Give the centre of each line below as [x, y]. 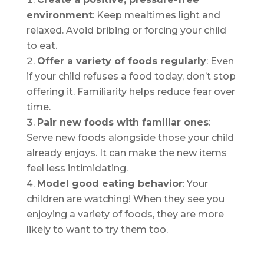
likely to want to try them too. [97, 229]
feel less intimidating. [77, 168]
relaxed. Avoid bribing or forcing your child [126, 30]
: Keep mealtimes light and [156, 15]
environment [59, 15]
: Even [220, 61]
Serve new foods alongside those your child [130, 137]
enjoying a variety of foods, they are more [125, 214]
